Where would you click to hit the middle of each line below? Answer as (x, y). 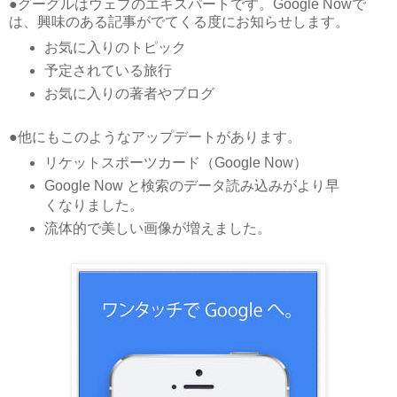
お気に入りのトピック (115, 48)
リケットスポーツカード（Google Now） (175, 163)
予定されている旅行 (108, 71)
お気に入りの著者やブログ (129, 94)
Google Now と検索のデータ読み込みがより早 (191, 186)
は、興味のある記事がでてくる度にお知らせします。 (179, 22)
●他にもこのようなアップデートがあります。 (155, 137)
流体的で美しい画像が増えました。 (157, 228)
